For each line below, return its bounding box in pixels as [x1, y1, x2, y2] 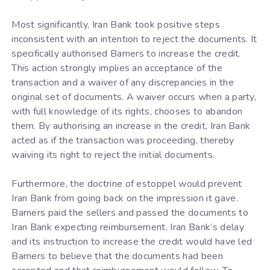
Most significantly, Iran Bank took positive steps [11, 17, 220, 31]
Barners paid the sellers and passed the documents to [11, 206, 248, 219]
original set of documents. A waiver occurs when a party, [11, 90, 257, 104]
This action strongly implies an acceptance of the [11, 61, 222, 75]
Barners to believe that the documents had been [11, 249, 223, 263]
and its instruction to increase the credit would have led [11, 234, 253, 248]
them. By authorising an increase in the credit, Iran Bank [11, 119, 251, 133]
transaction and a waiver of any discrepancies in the [11, 75, 234, 89]
